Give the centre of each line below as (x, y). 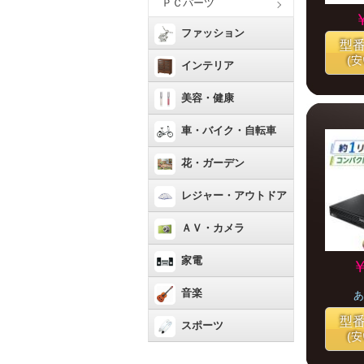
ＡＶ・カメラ (213, 228)
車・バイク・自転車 (229, 130)
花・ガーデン (213, 163)
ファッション (213, 33)
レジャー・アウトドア (234, 195)
